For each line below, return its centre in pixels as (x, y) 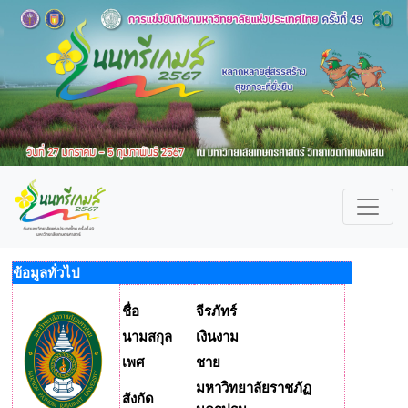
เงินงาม (217, 337)
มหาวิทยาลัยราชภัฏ (254, 388)
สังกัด (138, 399)
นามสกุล (147, 337)
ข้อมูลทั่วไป (46, 273)
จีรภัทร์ (224, 311)
